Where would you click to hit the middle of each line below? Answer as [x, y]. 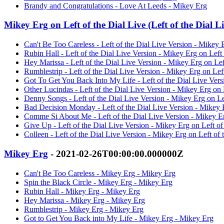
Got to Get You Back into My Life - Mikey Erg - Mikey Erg [119, 218]
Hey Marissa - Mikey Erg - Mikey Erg [84, 200]
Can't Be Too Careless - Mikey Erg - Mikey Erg [100, 173]
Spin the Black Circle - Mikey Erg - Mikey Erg [98, 182]
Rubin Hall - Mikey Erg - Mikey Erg [82, 191]
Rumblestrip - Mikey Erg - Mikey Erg [84, 209]
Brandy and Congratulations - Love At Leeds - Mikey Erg [115, 5]
